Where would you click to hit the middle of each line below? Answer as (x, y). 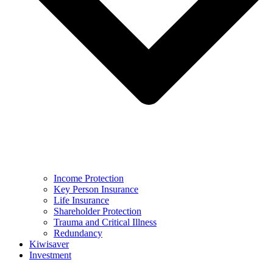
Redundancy (78, 233)
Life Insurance (81, 200)
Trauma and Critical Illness (105, 222)
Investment (50, 255)
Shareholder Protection (97, 211)
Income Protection (89, 178)
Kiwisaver (49, 244)
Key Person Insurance (96, 189)
